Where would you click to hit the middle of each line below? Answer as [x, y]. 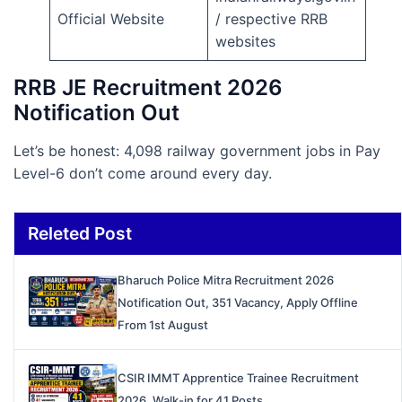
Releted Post [80, 233]
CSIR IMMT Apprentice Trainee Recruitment [238, 378]
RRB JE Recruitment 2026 [148, 87]
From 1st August [163, 324]
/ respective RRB [271, 18]
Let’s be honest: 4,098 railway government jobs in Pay [197, 150]
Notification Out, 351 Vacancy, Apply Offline [238, 302]
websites [245, 41]
